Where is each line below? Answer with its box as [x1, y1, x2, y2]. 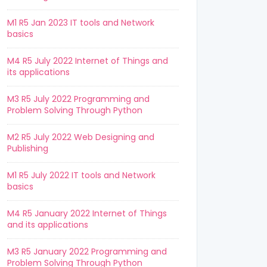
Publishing [7, 142, 48, 154]
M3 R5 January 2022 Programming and [7, 246, 167, 257]
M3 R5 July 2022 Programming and [7, 93, 150, 105]
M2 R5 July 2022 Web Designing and [7, 131, 154, 143]
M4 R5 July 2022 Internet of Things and [7, 55, 168, 67]
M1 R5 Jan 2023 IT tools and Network [7, 17, 154, 29]
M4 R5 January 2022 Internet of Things [7, 207, 167, 219]
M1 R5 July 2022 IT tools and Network [7, 169, 156, 181]
